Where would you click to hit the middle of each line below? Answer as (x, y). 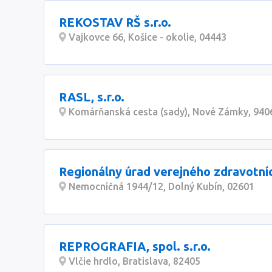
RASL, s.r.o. (92, 97)
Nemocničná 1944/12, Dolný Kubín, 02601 (160, 186)
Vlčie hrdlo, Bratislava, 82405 (133, 261)
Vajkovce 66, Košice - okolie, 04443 (146, 37)
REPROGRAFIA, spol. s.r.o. (135, 246)
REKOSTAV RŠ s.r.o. (115, 22)
